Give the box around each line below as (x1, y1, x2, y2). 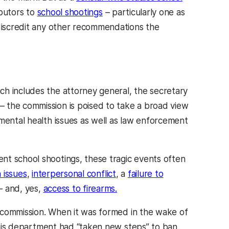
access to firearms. (43, 184, 117, 194)
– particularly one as (102, 7, 185, 17)
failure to (127, 169, 164, 179)
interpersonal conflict (32, 169, 116, 179)
